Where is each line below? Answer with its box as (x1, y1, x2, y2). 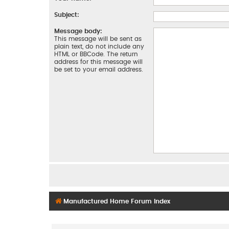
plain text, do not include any (54, 43, 144, 50)
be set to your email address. (54, 66, 143, 73)
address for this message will (54, 59, 143, 65)
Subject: (54, 12, 79, 18)
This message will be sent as (54, 36, 142, 42)
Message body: (54, 28, 102, 35)
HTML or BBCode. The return (54, 51, 138, 58)
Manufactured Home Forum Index (63, 198, 170, 205)
